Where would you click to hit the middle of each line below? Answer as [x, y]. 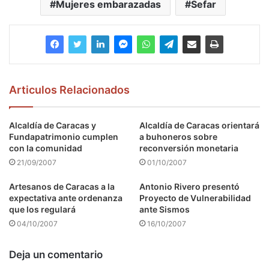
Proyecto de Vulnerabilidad [195, 198]
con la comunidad [46, 148]
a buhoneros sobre [178, 136]
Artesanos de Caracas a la [62, 186]
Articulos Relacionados [69, 89]
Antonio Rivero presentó [189, 186]
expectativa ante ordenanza [66, 198]
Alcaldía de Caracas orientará [199, 125]
